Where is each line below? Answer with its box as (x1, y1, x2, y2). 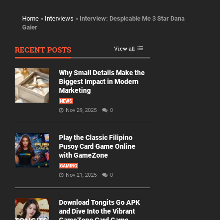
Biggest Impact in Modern (59, 78, 138, 86)
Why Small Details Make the (59, 69, 145, 77)
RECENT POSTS (15, 45, 71, 55)
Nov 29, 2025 (66, 107, 98, 114)
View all (114, 45, 135, 53)
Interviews (45, 15, 74, 23)
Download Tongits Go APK (59, 198, 140, 207)
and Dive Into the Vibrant (59, 207, 135, 216)
